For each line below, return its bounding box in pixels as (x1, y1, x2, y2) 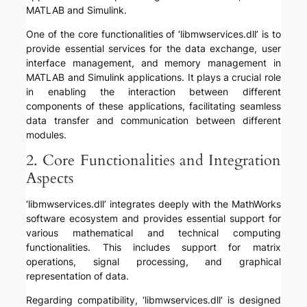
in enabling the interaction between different (26, 86, 281, 98)
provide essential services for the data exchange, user (26, 42, 281, 55)
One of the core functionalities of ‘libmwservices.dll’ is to (26, 28, 281, 40)
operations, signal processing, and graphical (26, 256, 281, 268)
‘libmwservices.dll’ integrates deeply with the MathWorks (26, 198, 281, 210)
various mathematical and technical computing (26, 227, 281, 239)
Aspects (26, 168, 74, 189)
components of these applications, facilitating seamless (26, 100, 281, 112)
